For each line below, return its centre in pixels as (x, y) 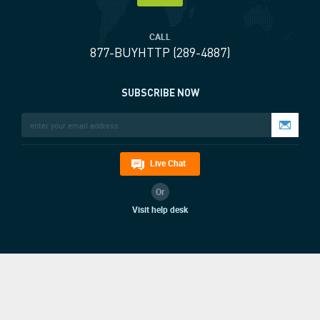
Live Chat (168, 163)
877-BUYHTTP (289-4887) (160, 52)
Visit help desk (160, 210)
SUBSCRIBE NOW (160, 92)
